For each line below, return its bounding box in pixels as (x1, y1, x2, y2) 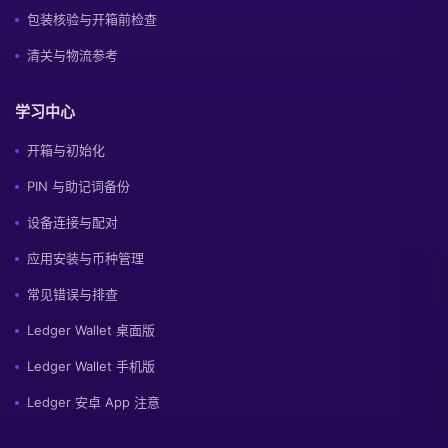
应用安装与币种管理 (27, 250, 144, 266)
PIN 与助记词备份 (27, 178, 130, 194)
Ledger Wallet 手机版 (27, 358, 155, 374)
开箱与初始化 (27, 142, 105, 158)
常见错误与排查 (27, 286, 118, 302)
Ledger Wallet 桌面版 (27, 322, 155, 338)
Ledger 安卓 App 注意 (27, 394, 160, 410)
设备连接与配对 (27, 214, 118, 230)
